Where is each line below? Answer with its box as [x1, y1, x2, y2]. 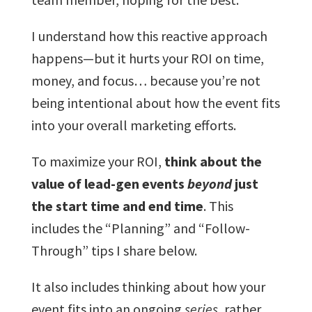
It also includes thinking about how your [31, 277, 265, 295]
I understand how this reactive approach [31, 26, 267, 45]
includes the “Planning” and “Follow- [31, 219, 250, 237]
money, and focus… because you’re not [31, 71, 260, 89]
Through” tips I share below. [31, 241, 197, 259]
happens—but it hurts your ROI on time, [31, 49, 264, 67]
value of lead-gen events [31, 174, 187, 192]
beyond [187, 174, 232, 192]
